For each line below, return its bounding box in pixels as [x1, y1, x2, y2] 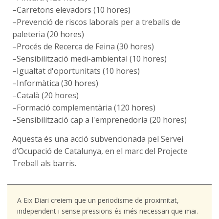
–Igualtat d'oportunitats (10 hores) [12, 65, 140, 76]
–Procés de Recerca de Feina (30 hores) [12, 41, 154, 52]
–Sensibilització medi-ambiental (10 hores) [12, 53, 167, 64]
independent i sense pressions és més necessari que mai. [17, 206, 198, 216]
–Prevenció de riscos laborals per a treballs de [12, 16, 180, 27]
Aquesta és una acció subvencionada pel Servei [12, 133, 183, 144]
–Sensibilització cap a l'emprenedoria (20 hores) [12, 114, 187, 125]
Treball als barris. [12, 157, 76, 169]
